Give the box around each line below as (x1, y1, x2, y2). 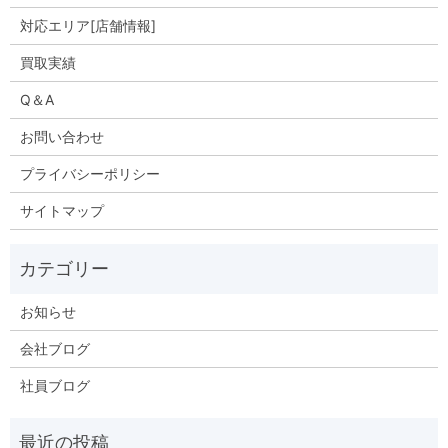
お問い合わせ (19, 127, 104, 145)
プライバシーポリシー (19, 164, 160, 182)
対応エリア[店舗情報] (19, 16, 156, 34)
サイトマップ (19, 201, 104, 219)
